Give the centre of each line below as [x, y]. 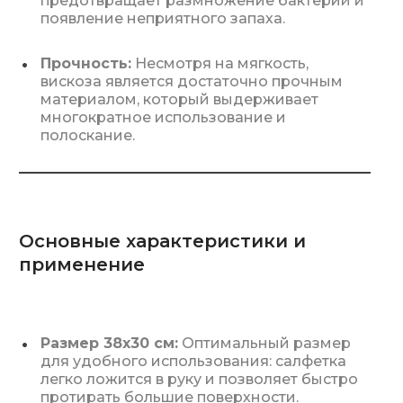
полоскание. [88, 135]
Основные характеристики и [162, 241]
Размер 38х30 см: [109, 343]
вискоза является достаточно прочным [192, 81]
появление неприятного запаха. [163, 18]
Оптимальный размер [264, 343]
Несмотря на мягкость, [220, 63]
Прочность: [86, 63]
